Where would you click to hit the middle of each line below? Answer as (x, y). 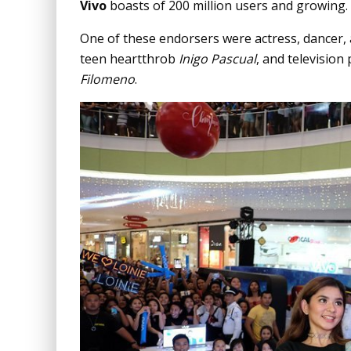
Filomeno (107, 79)
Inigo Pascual (217, 59)
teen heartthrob (129, 59)
